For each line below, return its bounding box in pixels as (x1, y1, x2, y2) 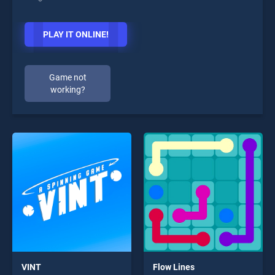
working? (50, 85, 85, 95)
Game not (48, 72, 87, 82)
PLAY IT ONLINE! (43, 29, 109, 39)
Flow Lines (153, 262, 195, 272)
